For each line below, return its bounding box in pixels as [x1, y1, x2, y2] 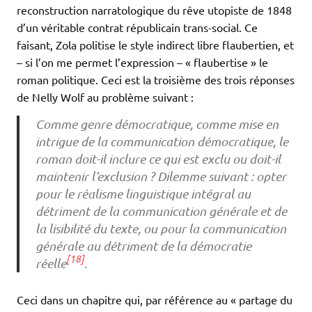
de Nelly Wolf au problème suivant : [17, 90, 194, 104]
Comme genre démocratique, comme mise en [35, 116, 279, 132]
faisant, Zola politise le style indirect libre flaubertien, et [17, 38, 294, 52]
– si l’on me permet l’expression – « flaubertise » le [17, 55, 268, 70]
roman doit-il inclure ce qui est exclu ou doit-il [35, 150, 281, 166]
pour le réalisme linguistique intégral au [35, 185, 251, 201]
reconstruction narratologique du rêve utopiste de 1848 [17, 3, 292, 17]
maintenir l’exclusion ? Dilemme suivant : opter [35, 168, 286, 184]
